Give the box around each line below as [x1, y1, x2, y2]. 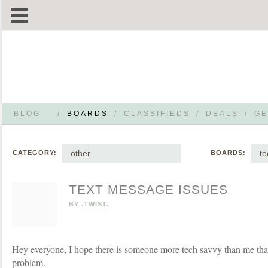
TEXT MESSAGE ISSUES [69, 182, 228, 196]
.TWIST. [81, 200, 109, 208]
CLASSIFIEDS [124, 109, 190, 118]
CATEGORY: [13, 149, 57, 156]
